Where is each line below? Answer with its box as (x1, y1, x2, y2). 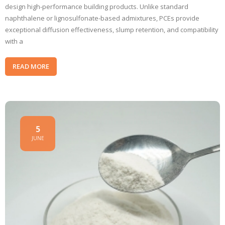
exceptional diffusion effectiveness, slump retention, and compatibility (5, 25, 218, 34)
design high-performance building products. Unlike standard (5, 2, 188, 11)
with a (5, 37, 23, 46)
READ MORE (13, 62, 49, 71)
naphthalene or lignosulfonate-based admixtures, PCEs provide (5, 14, 199, 23)
